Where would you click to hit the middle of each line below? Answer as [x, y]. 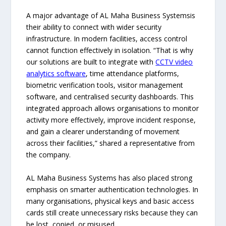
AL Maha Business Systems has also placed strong [109, 178]
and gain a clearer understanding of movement [103, 132]
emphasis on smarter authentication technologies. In [112, 189]
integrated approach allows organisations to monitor [113, 108]
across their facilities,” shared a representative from [111, 143]
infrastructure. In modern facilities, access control [107, 39]
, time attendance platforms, [133, 74]
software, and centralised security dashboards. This [110, 97]
